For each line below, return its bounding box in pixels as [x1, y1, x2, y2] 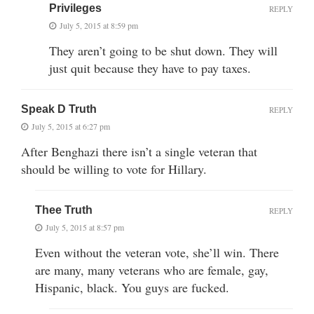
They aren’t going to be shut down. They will [49, 42, 278, 60]
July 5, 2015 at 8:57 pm [46, 221, 124, 233]
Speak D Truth [21, 103, 97, 116]
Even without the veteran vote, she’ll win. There [35, 244, 279, 261]
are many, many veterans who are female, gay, [35, 261, 268, 279]
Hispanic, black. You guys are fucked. [35, 279, 229, 296]
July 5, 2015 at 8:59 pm [60, 20, 138, 32]
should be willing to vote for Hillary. [21, 161, 207, 178]
